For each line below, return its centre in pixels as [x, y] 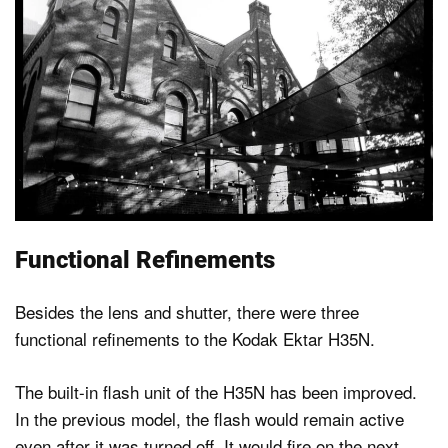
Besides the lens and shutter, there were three [187, 312]
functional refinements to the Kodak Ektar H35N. [195, 339]
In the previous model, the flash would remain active [209, 418]
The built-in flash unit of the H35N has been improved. [216, 391]
